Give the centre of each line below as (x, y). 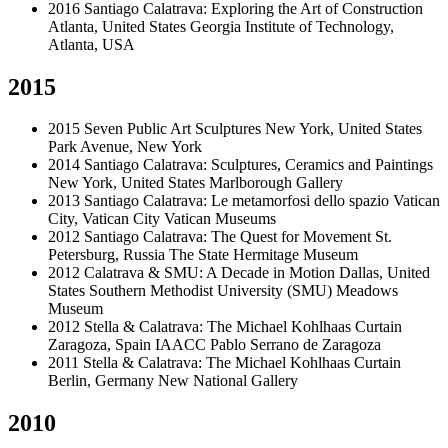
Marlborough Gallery (276, 183)
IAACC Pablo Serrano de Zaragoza (268, 345)
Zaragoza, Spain (99, 345)
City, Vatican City (104, 219)
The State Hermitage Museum (263, 255)
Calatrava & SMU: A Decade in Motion (209, 273)
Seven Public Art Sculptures (172, 129)
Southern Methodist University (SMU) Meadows (243, 291)
